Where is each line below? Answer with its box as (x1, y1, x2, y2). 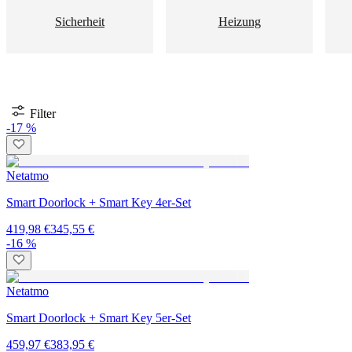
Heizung (218, 14, 261, 28)
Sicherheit (55, 14, 104, 28)
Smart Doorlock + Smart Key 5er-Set (6, 310, 191, 324)
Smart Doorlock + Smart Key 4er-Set (6, 195, 191, 209)
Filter (30, 106, 56, 120)
